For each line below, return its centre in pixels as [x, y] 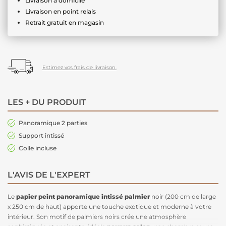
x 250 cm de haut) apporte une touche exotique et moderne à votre [109, 206]
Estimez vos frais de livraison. [79, 67]
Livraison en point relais [61, 11]
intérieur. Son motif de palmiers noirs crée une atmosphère [97, 216]
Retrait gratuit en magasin [65, 22]
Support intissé [41, 135]
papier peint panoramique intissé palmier [83, 196]
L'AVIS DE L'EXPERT [49, 175]
